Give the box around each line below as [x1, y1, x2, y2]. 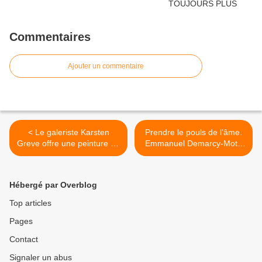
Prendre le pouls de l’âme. [145, 127, 242, 137]
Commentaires [9, 30, 91, 44]
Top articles [9, 198, 51, 208]
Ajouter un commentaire [68, 62, 144, 71]
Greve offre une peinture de [17, 139, 120, 149]
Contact [9, 235, 38, 244]
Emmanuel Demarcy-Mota [145, 139, 242, 149]
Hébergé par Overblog [9, 180, 97, 190]
